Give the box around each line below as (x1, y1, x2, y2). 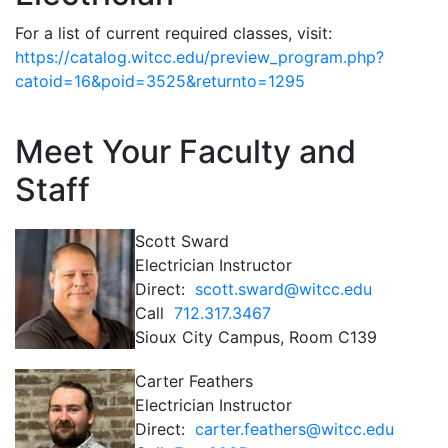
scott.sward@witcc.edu (195, 279, 372, 299)
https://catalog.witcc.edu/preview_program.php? (15, 47, 384, 67)
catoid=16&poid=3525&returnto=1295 (15, 71, 305, 91)
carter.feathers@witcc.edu (195, 419, 394, 439)
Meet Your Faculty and (15, 132, 356, 171)
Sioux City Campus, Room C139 (135, 327, 377, 347)
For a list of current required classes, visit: (15, 23, 332, 43)
